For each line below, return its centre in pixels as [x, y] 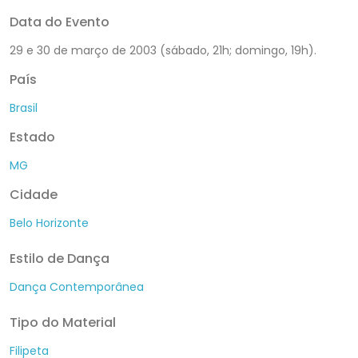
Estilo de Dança [60, 258]
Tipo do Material [63, 322]
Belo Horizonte [49, 223]
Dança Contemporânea [77, 286]
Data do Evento [60, 22]
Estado [32, 137]
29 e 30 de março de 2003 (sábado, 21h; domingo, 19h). [163, 50]
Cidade [34, 194]
